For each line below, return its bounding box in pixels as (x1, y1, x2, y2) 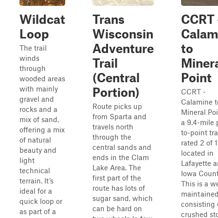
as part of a (19, 207, 56, 216)
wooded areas (19, 74, 65, 83)
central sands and (92, 143, 151, 151)
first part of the (92, 173, 141, 182)
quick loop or (19, 197, 62, 205)
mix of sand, (19, 115, 59, 124)
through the (92, 132, 131, 141)
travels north (92, 122, 133, 131)
